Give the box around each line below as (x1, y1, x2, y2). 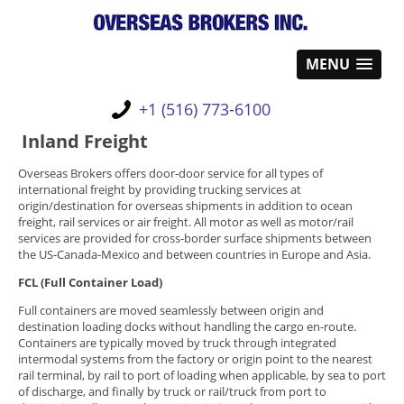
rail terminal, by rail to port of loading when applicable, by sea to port (18, 367, 386, 383)
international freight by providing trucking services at (18, 181, 301, 197)
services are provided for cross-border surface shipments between (18, 230, 372, 246)
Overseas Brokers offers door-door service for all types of (18, 165, 323, 181)
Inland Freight (22, 129, 149, 153)
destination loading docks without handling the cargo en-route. (18, 318, 356, 335)
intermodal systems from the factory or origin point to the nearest (18, 351, 372, 367)
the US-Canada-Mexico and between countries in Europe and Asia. (18, 246, 371, 262)
